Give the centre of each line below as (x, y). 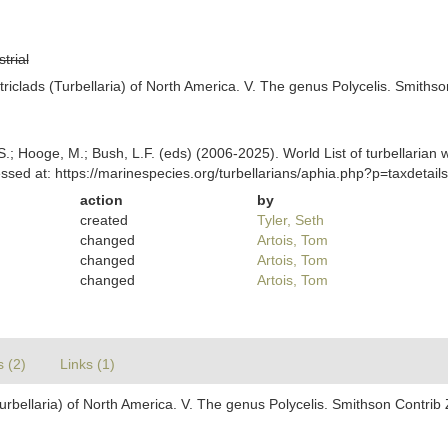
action (102, 200)
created (104, 220)
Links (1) (87, 364)
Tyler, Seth (290, 220)
